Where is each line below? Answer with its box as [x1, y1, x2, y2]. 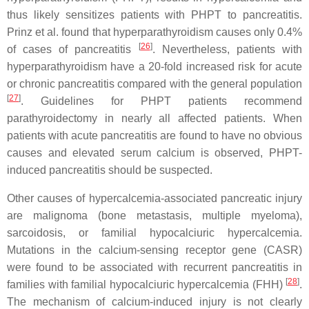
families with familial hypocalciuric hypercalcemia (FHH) [7, 279, 286, 290]
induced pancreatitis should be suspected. [7, 164, 212, 176]
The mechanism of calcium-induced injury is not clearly [7, 296, 302, 308]
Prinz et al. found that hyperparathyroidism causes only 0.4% [7, 26, 302, 38]
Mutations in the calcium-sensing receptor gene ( [7, 244, 267, 256]
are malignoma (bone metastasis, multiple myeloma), [7, 210, 302, 221]
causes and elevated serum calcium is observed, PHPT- [7, 147, 302, 159]
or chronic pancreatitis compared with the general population [7, 78, 302, 90]
